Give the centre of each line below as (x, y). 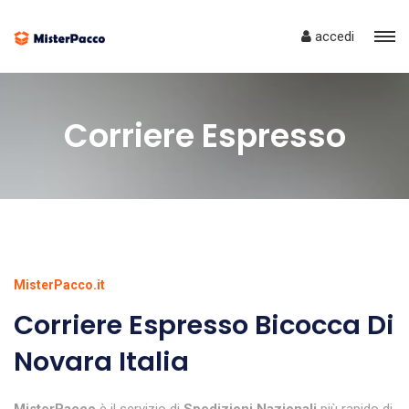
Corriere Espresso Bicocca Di (204, 325)
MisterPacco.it (59, 285)
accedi (333, 37)
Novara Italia (101, 362)
